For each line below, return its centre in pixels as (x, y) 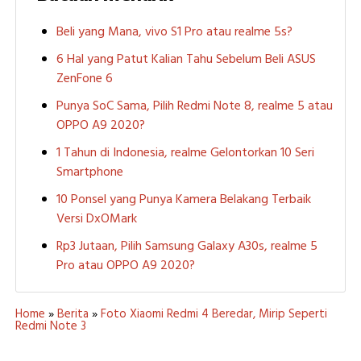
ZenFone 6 (84, 79)
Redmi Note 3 (50, 327)
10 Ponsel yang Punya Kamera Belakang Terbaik (183, 200)
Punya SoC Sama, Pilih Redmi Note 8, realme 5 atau (194, 107)
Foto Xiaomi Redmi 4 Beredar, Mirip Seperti (214, 315)
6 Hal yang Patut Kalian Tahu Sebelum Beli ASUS (186, 60)
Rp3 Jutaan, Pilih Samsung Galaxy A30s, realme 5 (187, 247)
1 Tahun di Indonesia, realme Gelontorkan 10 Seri (185, 154)
